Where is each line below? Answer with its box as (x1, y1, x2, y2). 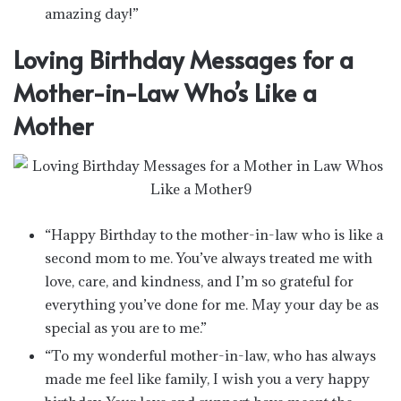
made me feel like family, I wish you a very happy (45, 370, 370, 388)
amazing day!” (45, 4, 139, 22)
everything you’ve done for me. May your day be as (45, 295, 379, 313)
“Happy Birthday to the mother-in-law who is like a (45, 226, 383, 243)
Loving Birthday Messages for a (13, 41, 354, 76)
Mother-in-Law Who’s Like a (13, 74, 317, 109)
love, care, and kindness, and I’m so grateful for (45, 272, 354, 290)
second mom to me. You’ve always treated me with (45, 249, 372, 267)
